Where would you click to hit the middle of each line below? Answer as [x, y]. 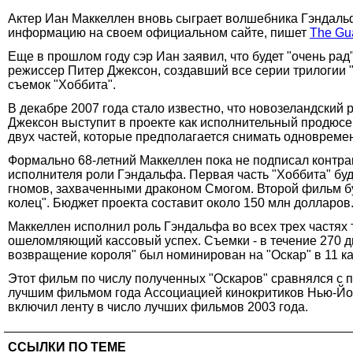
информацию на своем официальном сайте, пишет [159, 32]
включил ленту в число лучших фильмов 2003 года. [158, 307]
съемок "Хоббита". [62, 84]
